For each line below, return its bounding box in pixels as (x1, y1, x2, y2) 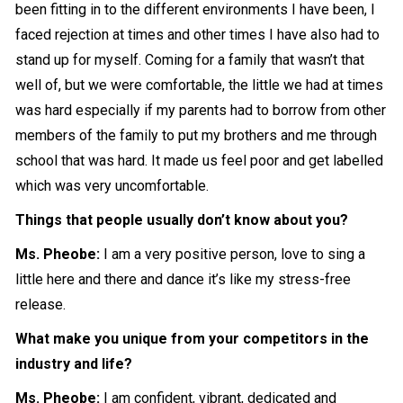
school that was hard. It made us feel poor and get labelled (15, 152, 384, 170)
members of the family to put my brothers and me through (15, 127, 378, 145)
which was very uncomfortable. (15, 177, 210, 195)
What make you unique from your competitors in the (15, 330, 370, 348)
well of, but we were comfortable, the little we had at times (15, 76, 384, 94)
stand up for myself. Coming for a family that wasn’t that (15, 51, 365, 69)
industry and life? (15, 355, 133, 373)
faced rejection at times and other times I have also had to (15, 26, 381, 44)
